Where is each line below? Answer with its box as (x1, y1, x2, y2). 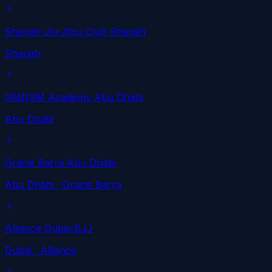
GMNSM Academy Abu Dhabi (5, 91, 143, 104)
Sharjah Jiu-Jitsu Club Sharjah (5, 25, 146, 38)
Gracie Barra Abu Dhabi (5, 157, 116, 169)
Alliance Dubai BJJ (5, 222, 93, 235)
